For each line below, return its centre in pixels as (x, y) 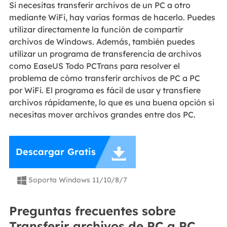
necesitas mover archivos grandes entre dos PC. (102, 115)
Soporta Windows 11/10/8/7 (77, 180)
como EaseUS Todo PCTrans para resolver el (94, 66)
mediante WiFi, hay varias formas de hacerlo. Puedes (112, 17)
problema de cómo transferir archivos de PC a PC (104, 78)
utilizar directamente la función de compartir (96, 30)
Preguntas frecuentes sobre (92, 211)
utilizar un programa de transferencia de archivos (105, 54)
